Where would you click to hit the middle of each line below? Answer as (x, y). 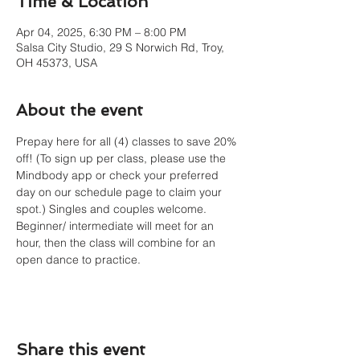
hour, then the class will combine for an (117, 243)
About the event (80, 110)
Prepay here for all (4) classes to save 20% (128, 141)
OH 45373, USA (57, 63)
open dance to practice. (80, 260)
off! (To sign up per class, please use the (123, 158)
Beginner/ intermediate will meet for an (117, 226)
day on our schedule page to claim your (121, 192)
